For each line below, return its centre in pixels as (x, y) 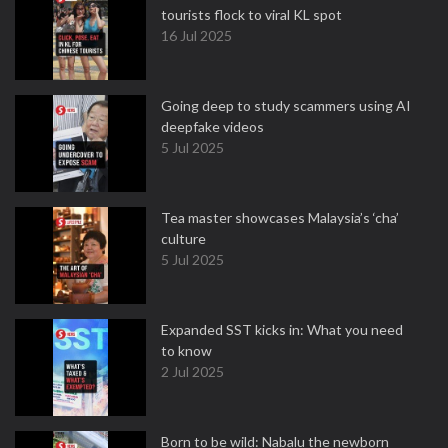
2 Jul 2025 (192, 371)
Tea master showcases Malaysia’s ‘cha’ (280, 217)
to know (186, 350)
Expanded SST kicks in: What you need (282, 329)
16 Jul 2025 (196, 35)
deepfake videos (212, 126)
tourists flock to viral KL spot (251, 14)
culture (183, 238)
